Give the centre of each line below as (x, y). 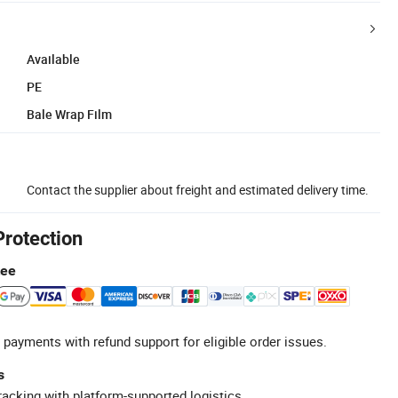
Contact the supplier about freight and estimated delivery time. (198, 189)
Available (53, 59)
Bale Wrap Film (69, 114)
